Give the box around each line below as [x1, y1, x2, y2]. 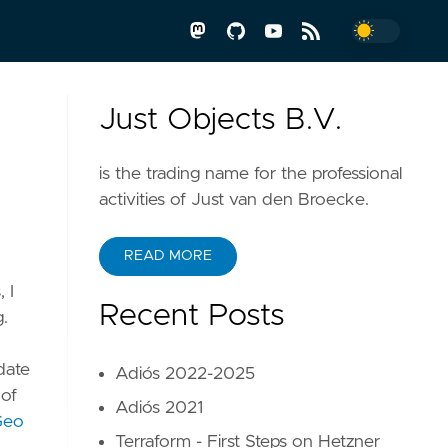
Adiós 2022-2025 [115, 365, 256, 383]
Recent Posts [99, 301, 286, 331]
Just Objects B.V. [99, 105, 343, 135]
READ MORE [124, 249, 213, 263]
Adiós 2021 [115, 399, 204, 417]
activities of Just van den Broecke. [99, 191, 370, 209]
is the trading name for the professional [99, 165, 403, 183]
